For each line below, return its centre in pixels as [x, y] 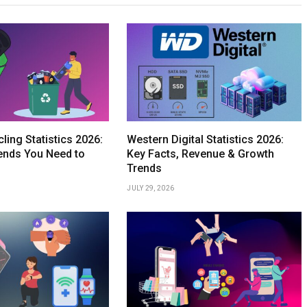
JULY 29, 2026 [151, 188]
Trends [145, 169]
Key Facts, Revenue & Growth [201, 154]
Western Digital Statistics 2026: [206, 140]
